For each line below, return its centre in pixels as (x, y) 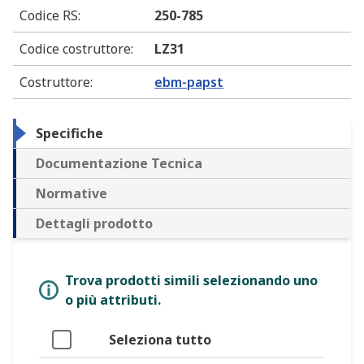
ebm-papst (189, 82)
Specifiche (69, 134)
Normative (71, 194)
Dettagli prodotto (94, 224)
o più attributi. (113, 300)
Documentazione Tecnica (119, 164)
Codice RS (49, 16)
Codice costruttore (75, 49)
